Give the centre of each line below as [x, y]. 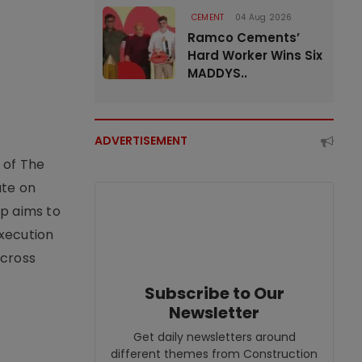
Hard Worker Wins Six [255, 55]
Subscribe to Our [214, 293]
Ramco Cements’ [244, 38]
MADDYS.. [217, 73]
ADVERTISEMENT [141, 141]
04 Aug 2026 [264, 17]
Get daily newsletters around [214, 337]
